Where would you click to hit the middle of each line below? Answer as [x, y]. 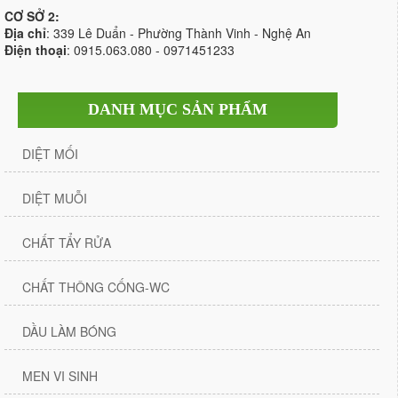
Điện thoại [36, 50]
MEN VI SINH [60, 376]
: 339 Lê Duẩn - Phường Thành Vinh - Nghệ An [179, 33]
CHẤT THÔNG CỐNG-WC [96, 287]
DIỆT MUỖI [55, 199]
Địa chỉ [25, 33]
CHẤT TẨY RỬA [67, 243]
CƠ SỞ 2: [32, 16]
